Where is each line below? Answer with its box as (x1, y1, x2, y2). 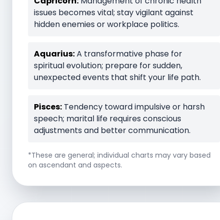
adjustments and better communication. (34, 124, 191, 136)
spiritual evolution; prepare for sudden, (34, 59, 182, 71)
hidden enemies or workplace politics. (34, 18, 179, 30)
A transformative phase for (75, 48, 182, 59)
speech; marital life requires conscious (34, 112, 181, 124)
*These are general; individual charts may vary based (28, 150, 211, 160)
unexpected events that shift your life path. (34, 71, 201, 83)
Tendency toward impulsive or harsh (62, 101, 205, 112)
